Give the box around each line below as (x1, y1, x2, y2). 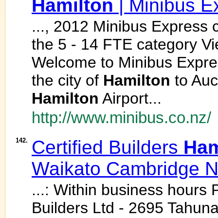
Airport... (99, 90, 162, 107)
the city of (32, 72, 103, 89)
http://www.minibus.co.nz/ (32, 109, 211, 127)
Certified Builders (32, 137, 183, 158)
